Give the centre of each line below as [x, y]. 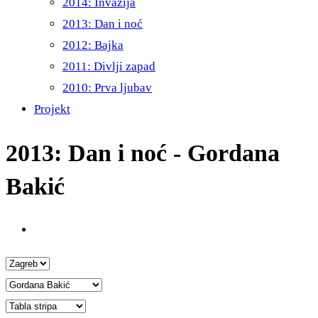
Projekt [52, 109]
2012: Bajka [93, 45]
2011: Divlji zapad [109, 66]
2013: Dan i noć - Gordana [143, 153]
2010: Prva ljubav [107, 88]
